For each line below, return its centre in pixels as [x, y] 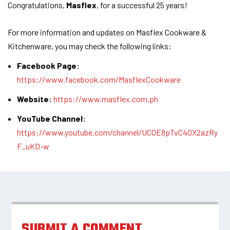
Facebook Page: [49, 65]
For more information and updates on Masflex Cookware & [107, 32]
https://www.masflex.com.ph [106, 99]
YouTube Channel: [52, 119]
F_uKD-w [33, 146]
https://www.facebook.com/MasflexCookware [99, 79]
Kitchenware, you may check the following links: [90, 46]
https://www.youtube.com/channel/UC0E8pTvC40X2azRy [118, 132]
